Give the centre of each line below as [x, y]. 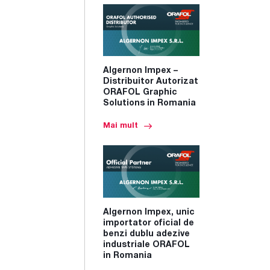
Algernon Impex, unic [149, 212]
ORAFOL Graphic [140, 93]
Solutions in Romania [149, 104]
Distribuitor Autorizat [151, 82]
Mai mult [121, 126]
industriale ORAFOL [146, 245]
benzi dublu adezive [146, 234]
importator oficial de [149, 223]
